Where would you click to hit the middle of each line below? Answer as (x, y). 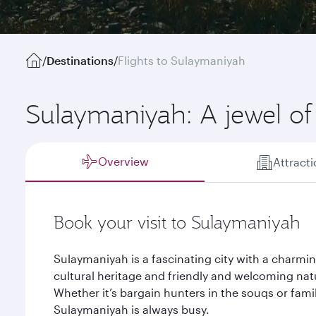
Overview (124, 161)
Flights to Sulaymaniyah (182, 60)
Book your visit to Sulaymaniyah (177, 222)
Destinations (80, 60)
